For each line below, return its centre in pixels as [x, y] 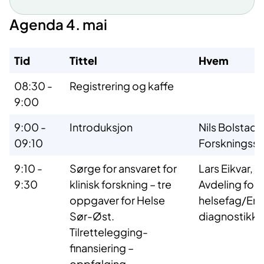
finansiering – [102, 248]
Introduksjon [101, 127]
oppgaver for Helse [117, 200]
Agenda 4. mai [58, 24]
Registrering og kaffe [122, 86]
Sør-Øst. [92, 216]
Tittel [83, 61]
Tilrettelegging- [109, 232]
